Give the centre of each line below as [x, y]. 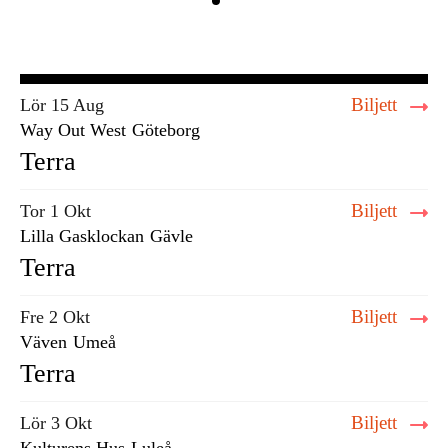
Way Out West [73, 130]
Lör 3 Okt [56, 423]
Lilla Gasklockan [82, 236]
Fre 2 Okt [55, 317]
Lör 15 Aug [62, 105]
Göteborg [166, 130]
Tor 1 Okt [55, 211]
